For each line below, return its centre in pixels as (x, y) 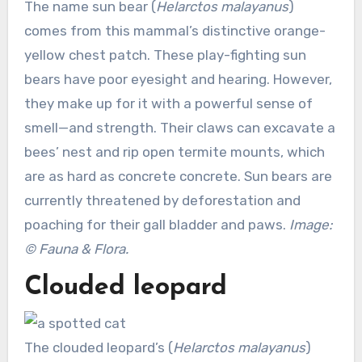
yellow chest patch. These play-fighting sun (165, 55)
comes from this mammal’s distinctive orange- (175, 30)
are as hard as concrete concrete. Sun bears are (178, 176)
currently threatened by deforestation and (162, 200)
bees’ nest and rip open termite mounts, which (174, 152)
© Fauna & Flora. (76, 248)
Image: (310, 224)
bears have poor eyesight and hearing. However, (178, 79)
